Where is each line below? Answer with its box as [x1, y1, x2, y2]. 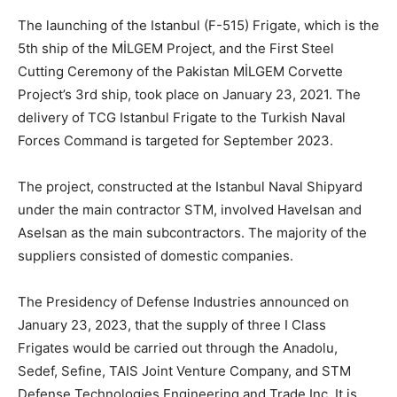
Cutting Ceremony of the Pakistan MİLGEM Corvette [18, 62, 343, 80]
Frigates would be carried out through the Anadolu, [18, 339, 338, 356]
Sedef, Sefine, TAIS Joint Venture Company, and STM [18, 362, 351, 379]
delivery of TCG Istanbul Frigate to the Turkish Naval [18, 108, 346, 126]
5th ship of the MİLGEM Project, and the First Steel [18, 39, 334, 57]
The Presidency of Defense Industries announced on [18, 292, 349, 310]
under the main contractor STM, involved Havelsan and [18, 200, 362, 218]
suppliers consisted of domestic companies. [18, 246, 293, 264]
